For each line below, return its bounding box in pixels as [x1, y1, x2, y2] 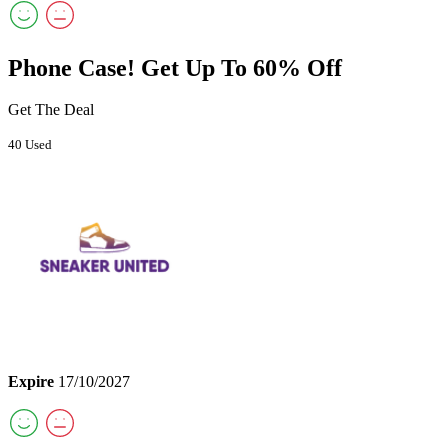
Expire [8, 373, 54, 391]
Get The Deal [8, 101, 94, 119]
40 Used [8, 137, 52, 153]
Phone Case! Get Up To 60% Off [8, 54, 342, 81]
